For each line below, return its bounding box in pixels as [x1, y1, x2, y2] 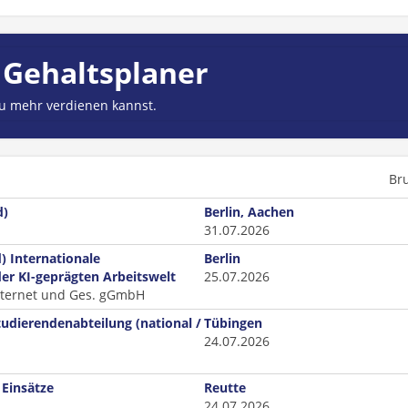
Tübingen [204, 314, 262, 331]
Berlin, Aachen [204, 203, 294, 220]
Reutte [204, 379, 246, 396]
